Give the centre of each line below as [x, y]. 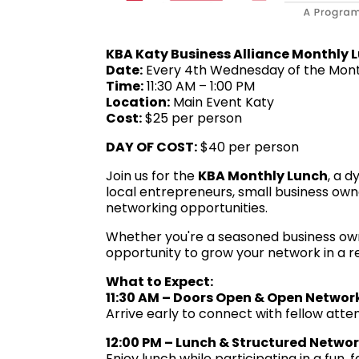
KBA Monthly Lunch [263, 175]
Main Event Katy [222, 102]
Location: [138, 102]
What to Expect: [159, 281]
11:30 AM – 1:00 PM [199, 86]
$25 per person [194, 118]
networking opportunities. [187, 208]
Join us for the [152, 175]
